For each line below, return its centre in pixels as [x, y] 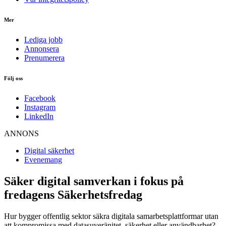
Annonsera [42, 48]
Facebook [40, 98]
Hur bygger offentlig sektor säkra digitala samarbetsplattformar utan [111, 216]
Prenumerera [44, 58]
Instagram [40, 107]
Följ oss [13, 78]
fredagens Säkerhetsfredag [73, 194]
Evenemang [43, 159]
